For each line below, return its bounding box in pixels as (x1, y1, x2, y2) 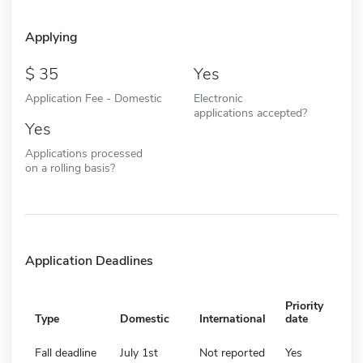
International (199, 310, 266, 327)
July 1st (120, 344, 158, 361)
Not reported (199, 344, 265, 361)
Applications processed (25, 144, 143, 161)
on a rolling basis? (25, 159, 115, 176)
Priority (285, 297, 323, 314)
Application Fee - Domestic (25, 89, 162, 106)
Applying (25, 28, 78, 46)
